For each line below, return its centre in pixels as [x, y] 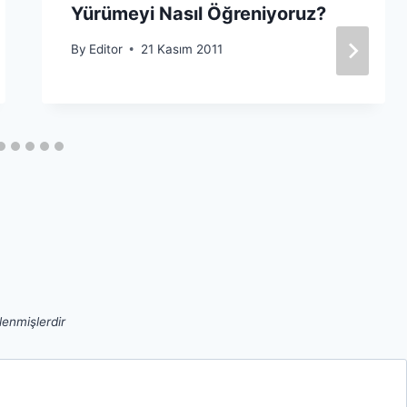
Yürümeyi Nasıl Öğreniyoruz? [198, 14]
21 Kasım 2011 [181, 49]
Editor [105, 49]
